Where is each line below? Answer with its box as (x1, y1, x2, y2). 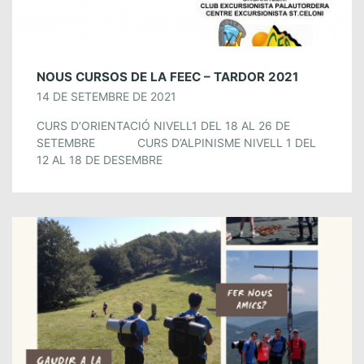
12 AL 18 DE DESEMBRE (37, 152, 169, 167)
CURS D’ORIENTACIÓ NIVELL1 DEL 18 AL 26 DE (37, 118, 290, 132)
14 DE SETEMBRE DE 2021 (37, 89, 176, 103)
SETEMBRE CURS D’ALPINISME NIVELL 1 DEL (37, 135, 316, 149)
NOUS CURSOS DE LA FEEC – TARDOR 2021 (37, 68, 298, 84)
